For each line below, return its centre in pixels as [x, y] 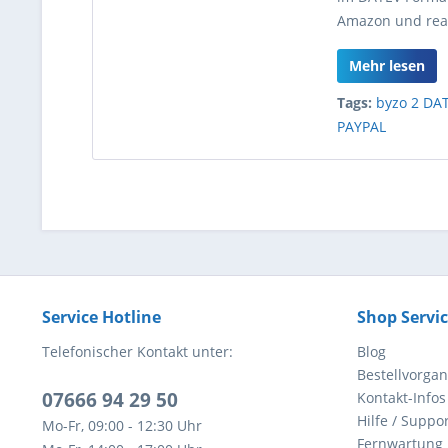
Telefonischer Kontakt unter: [137, 351]
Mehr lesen [387, 65]
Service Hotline [101, 317]
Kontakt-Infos [401, 397]
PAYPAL [362, 126]
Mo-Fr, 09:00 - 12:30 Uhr [122, 425]
